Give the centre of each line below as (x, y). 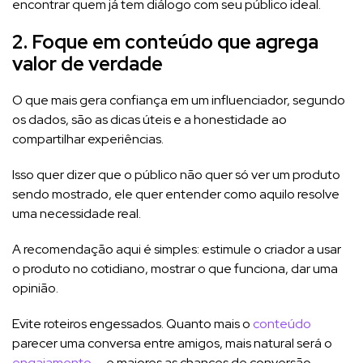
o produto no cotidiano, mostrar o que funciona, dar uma (175, 268)
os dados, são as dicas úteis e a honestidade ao (149, 119)
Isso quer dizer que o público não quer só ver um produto (176, 174)
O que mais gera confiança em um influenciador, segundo (179, 100)
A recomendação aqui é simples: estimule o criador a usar (177, 249)
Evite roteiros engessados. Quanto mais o (132, 323)
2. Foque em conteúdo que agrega (165, 41)
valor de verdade (88, 63)
